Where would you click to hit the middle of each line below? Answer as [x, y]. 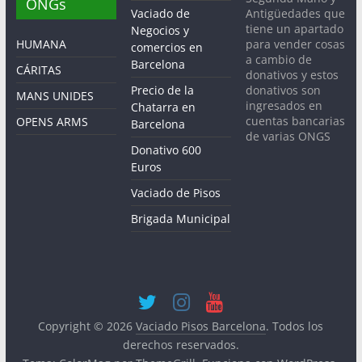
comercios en [167, 48]
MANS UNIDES [55, 96]
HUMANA [41, 44]
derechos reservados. [181, 345]
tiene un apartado [295, 29]
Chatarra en [164, 107]
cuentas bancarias [296, 121]
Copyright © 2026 [87, 326]
